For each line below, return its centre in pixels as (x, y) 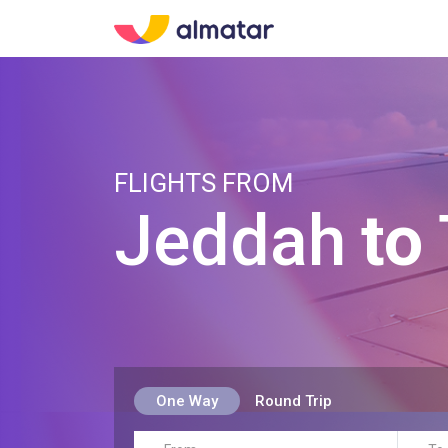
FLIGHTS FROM (204, 183)
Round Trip (293, 401)
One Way (187, 401)
